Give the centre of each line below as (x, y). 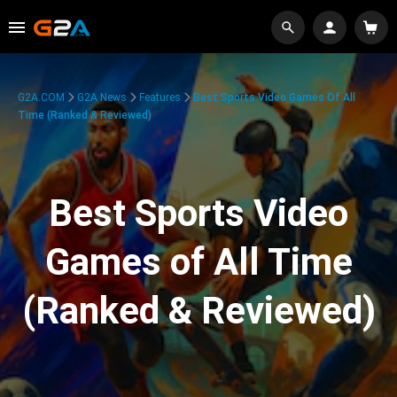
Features (160, 97)
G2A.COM (41, 97)
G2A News (102, 97)
